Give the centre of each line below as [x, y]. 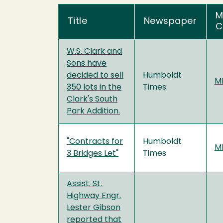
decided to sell [95, 75]
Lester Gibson [94, 208]
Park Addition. [93, 111]
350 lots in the [94, 87]
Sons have [87, 63]
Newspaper [170, 21]
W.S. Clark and [94, 52]
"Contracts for [95, 142]
